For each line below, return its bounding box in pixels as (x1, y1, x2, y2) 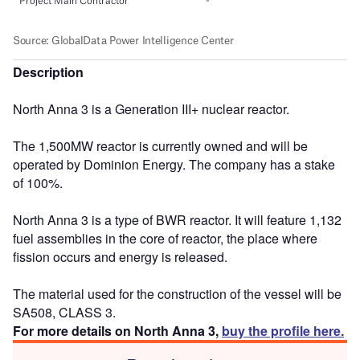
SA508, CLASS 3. (13, 302, 116, 321)
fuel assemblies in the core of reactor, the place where (13, 228, 317, 247)
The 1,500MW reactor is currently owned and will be (13, 136, 308, 155)
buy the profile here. (222, 321, 344, 340)
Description (13, 62, 84, 81)
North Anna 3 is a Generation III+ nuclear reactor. (13, 99, 289, 118)
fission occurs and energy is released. (13, 247, 227, 266)
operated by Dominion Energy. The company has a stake (13, 154, 335, 174)
